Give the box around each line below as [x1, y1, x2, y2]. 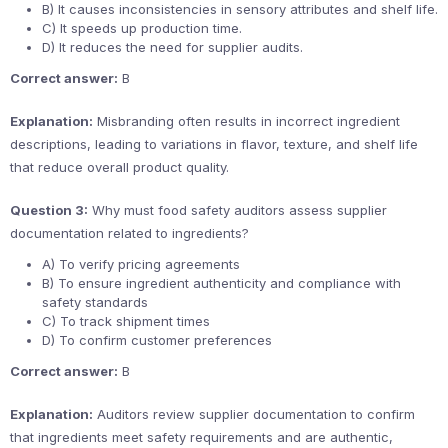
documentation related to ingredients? [10, 225, 249, 241]
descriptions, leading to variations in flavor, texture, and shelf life [10, 136, 418, 152]
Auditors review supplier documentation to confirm [93, 406, 415, 422]
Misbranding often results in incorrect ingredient [93, 113, 400, 129]
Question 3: [10, 202, 88, 218]
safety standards [42, 294, 148, 310]
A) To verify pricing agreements [42, 256, 240, 272]
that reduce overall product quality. [10, 159, 229, 175]
